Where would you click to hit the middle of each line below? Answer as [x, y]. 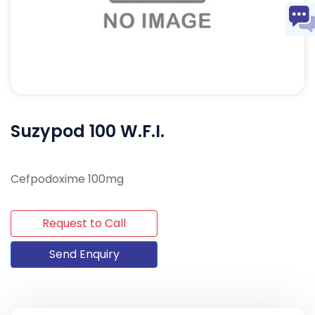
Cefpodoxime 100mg [67, 179]
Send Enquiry [84, 254]
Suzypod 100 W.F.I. [88, 131]
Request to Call [84, 223]
